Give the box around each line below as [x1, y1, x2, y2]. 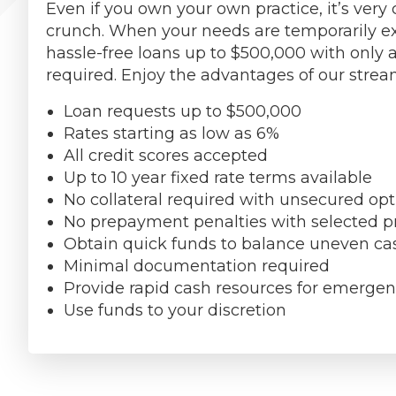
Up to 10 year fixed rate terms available [64, 168, 372, 188]
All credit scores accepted [64, 146, 268, 166]
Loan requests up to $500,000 [64, 102, 301, 122]
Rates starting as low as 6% [64, 124, 279, 144]
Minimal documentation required [64, 256, 330, 277]
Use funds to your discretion [64, 301, 286, 321]
